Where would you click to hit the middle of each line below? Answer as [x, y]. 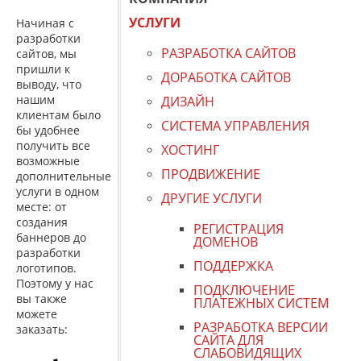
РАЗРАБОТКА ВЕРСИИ [261, 327]
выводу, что [49, 84]
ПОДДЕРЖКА [233, 266]
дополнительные [64, 176]
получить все [53, 145]
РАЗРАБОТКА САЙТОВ [228, 53]
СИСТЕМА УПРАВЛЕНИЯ [235, 126]
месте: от [41, 207]
